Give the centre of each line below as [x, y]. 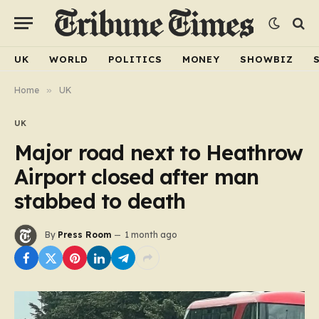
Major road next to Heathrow [159, 152]
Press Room [84, 235]
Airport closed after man [137, 177]
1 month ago [151, 235]
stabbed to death [100, 201]
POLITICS [135, 59]
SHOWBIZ [267, 59]
